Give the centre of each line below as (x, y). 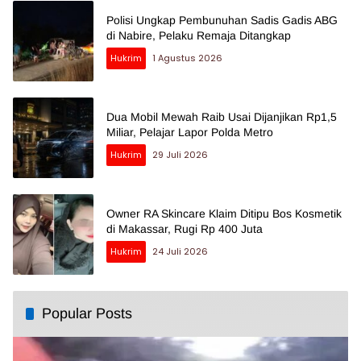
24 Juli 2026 (180, 252)
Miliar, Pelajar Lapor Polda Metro (190, 133)
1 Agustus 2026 (187, 58)
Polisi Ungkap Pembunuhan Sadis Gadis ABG (222, 21)
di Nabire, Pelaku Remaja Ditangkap (199, 36)
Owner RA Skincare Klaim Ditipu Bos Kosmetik (224, 214)
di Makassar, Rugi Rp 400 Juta (185, 229)
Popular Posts (87, 314)
